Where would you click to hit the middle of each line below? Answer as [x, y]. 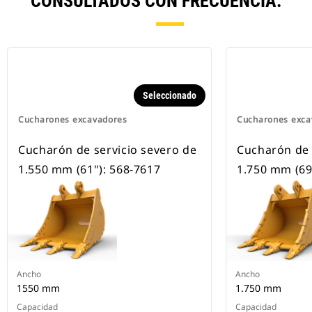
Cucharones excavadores [73, 120]
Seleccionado [170, 96]
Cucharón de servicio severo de [108, 150]
